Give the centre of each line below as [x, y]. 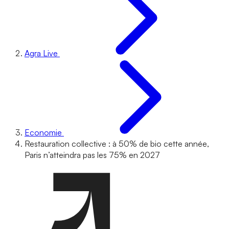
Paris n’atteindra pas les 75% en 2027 [92, 155]
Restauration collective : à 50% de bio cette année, [117, 144]
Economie [43, 132]
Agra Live [41, 53]
